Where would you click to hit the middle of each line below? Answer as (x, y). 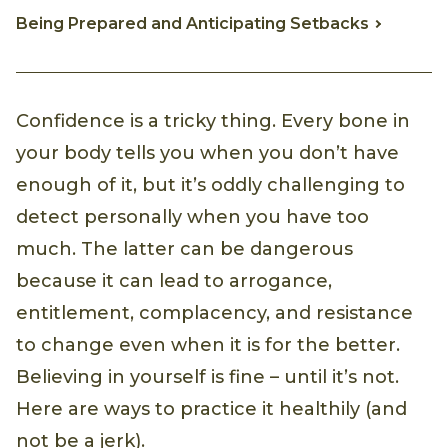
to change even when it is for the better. (208, 344)
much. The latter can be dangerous (184, 248)
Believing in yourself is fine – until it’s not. (207, 376)
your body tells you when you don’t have (207, 152)
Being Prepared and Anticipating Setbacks (192, 23)
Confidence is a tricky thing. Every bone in (213, 120)
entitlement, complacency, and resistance (214, 312)
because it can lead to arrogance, (174, 280)
